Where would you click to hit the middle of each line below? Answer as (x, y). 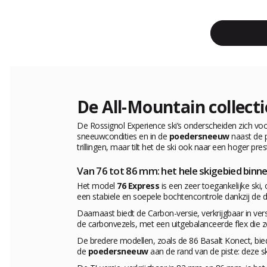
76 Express (138, 186)
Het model (97, 186)
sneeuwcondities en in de (123, 136)
